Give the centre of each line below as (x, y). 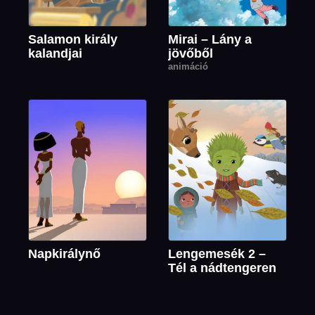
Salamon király (73, 40)
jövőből (191, 54)
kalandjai (56, 54)
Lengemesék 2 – (217, 254)
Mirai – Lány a (210, 40)
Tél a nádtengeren (222, 268)
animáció (188, 67)
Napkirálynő (65, 254)
